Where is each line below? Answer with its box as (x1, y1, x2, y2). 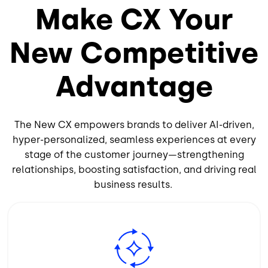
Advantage (55, 69, 213, 104)
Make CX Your (35, 2, 233, 37)
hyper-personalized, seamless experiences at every (12, 134, 256, 146)
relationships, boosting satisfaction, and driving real (11, 164, 257, 176)
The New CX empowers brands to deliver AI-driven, (14, 119, 254, 131)
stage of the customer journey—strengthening (24, 149, 244, 161)
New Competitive (10, 35, 258, 71)
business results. (93, 179, 175, 191)
